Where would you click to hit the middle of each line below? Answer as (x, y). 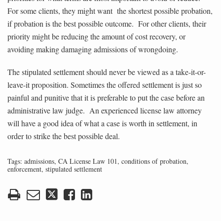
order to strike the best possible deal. (64, 136)
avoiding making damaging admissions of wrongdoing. (93, 49)
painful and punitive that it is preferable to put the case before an (106, 97)
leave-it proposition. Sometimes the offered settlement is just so (105, 84)
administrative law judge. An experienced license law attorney (105, 110)
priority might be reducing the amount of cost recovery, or (96, 36)
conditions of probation (154, 161)
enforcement (24, 169)
